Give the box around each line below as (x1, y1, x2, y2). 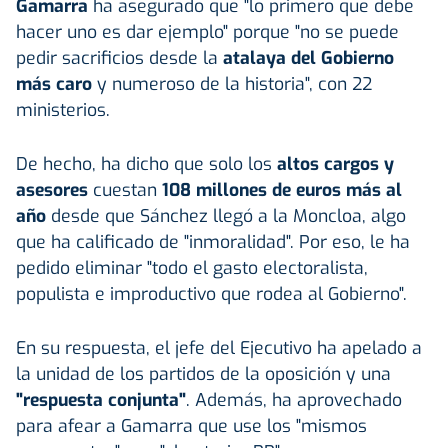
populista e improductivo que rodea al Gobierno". (16, 281, 407, 306)
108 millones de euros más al (157, 177, 402, 202)
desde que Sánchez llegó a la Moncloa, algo (51, 203, 406, 228)
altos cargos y (272, 151, 394, 176)
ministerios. (16, 97, 110, 122)
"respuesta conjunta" (16, 387, 186, 412)
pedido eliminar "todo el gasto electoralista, (16, 255, 368, 280)
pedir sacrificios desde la (16, 45, 223, 70)
